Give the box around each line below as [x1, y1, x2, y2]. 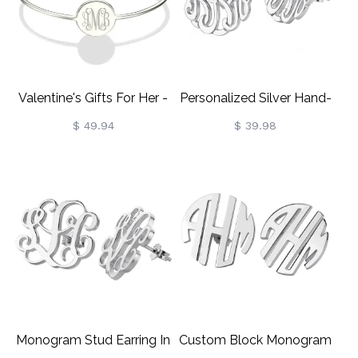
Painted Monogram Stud [183, 118, 328, 133]
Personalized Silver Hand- [179, 90, 332, 105]
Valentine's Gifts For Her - [18, 90, 168, 105]
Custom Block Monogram [179, 332, 332, 348]
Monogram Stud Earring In [16, 332, 170, 348]
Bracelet [68, 146, 118, 161]
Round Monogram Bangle [17, 118, 169, 133]
